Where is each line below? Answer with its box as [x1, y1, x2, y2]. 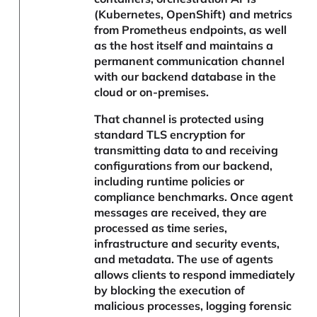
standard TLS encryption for [94, 127, 246, 142]
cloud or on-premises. [94, 85, 209, 100]
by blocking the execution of [94, 283, 246, 298]
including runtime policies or [94, 174, 245, 189]
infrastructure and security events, [94, 236, 280, 251]
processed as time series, [94, 221, 228, 236]
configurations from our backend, [94, 158, 273, 173]
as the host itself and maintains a [94, 38, 274, 53]
